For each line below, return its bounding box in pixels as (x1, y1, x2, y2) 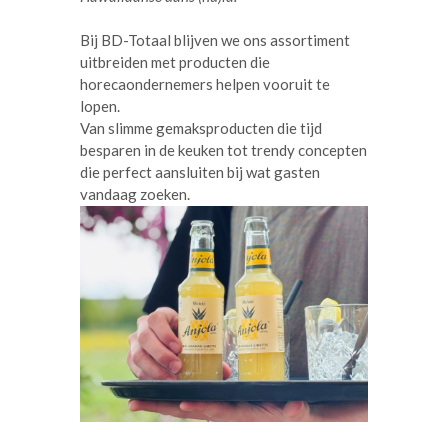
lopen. (80, 97, 123, 116)
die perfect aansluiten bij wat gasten (80, 163, 320, 182)
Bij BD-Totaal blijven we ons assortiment (80, 31, 350, 50)
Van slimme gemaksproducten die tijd (80, 119, 322, 138)
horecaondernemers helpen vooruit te (80, 75, 330, 94)
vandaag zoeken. (80, 185, 193, 204)
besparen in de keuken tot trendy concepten (80, 141, 367, 160)
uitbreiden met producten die (80, 53, 270, 72)
